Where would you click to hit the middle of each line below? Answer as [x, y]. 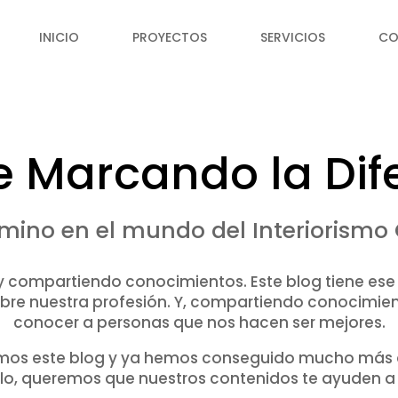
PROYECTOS [169, 37]
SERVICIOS [292, 37]
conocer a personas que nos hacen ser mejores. [199, 322]
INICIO [59, 37]
